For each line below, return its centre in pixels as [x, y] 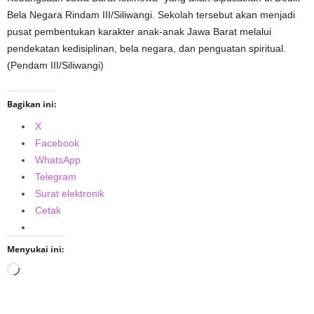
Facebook [57, 143]
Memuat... [41, 270]
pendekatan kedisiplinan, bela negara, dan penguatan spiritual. [146, 48]
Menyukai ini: [35, 249]
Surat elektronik [70, 193]
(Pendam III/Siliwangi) [55, 65]
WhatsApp [58, 159]
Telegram [56, 176]
